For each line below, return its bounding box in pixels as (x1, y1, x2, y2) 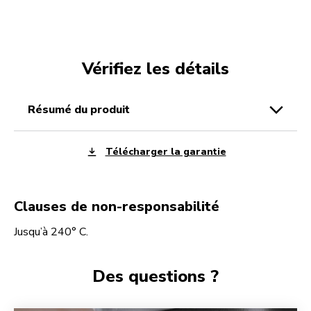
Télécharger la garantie (105, 144, 226, 158)
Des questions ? (92, 265, 219, 288)
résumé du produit (35, 102, 130, 118)
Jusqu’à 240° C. (14, 224, 88, 240)
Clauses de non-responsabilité (14, 197, 219, 217)
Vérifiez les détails (82, 58, 229, 81)
